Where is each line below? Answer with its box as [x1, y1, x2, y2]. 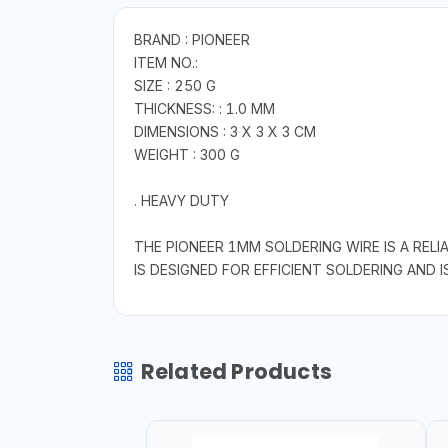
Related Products [140, 357, 332, 387]
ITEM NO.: [133, 54, 198, 72]
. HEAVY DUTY [133, 192, 229, 210]
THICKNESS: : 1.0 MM [133, 100, 275, 118]
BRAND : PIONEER [133, 31, 250, 49]
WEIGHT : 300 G [133, 146, 240, 164]
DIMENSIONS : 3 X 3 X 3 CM [133, 123, 316, 141]
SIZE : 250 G [133, 77, 216, 95]
